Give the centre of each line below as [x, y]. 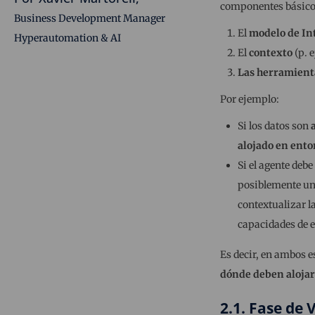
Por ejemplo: [249, 99]
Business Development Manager [90, 19]
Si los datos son [274, 126]
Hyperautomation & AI [67, 38]
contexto [270, 53]
